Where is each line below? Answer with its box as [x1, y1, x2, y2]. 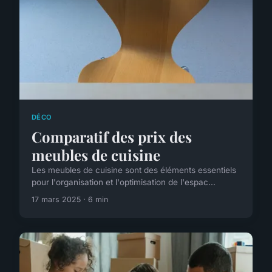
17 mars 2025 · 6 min [32, 194, 108, 204]
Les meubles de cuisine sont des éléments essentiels [32, 165, 236, 175]
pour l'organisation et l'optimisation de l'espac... [32, 177, 216, 187]
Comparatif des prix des [32, 126, 192, 146]
